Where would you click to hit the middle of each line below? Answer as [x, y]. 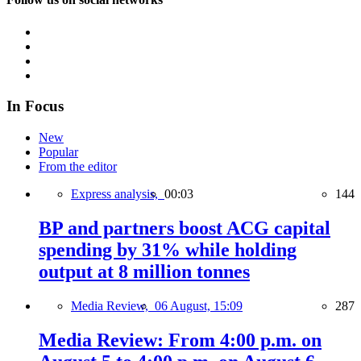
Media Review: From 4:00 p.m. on [180, 340]
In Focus [35, 106]
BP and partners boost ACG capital [185, 228]
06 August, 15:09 [199, 305]
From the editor [78, 167]
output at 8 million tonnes [144, 272]
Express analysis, [118, 194]
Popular [58, 152]
